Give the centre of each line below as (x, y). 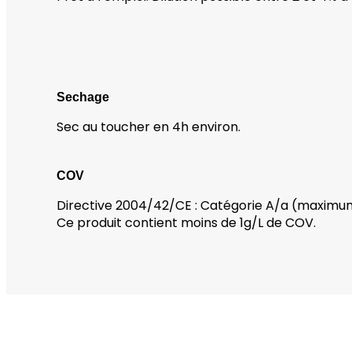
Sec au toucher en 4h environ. (148, 126)
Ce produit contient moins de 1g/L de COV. (186, 222)
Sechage (83, 97)
